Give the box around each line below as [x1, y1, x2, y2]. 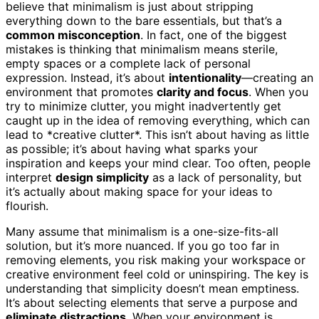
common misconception [6, 27, 140, 42]
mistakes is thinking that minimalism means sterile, [6, 41, 278, 56]
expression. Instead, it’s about [6, 70, 169, 85]
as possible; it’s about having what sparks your [6, 141, 258, 156]
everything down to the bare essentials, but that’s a [6, 13, 282, 28]
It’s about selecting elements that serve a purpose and [6, 295, 298, 310]
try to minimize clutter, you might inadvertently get [6, 98, 281, 113]
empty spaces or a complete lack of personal [6, 56, 251, 70]
